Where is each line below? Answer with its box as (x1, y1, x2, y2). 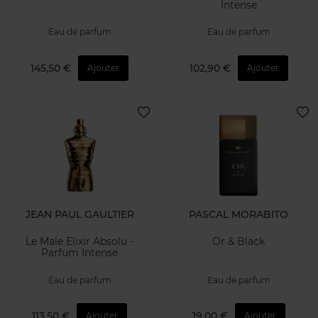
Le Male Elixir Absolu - (26, 235, 133, 248)
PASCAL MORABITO (189, 207, 288, 221)
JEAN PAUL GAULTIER (25, 207, 134, 221)
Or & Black (212, 235, 265, 248)
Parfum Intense (41, 246, 118, 260)
